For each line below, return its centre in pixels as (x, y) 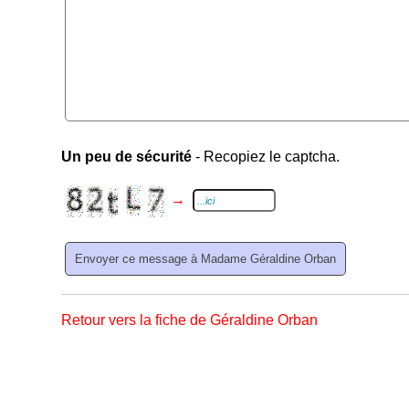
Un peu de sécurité (127, 157)
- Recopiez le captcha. (266, 157)
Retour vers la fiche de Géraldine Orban (190, 320)
